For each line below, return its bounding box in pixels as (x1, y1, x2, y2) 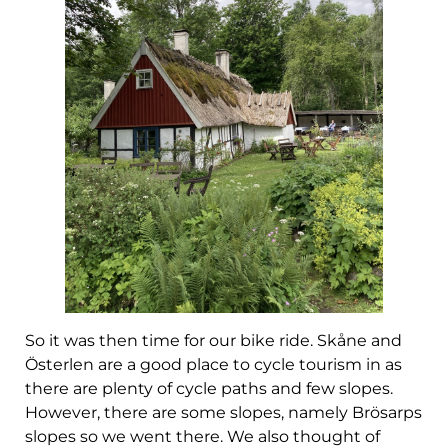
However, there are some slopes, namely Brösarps (25, 402, 422, 422)
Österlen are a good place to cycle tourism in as (25, 354, 402, 374)
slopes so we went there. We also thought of (25, 426, 380, 446)
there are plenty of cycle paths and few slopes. (25, 378, 393, 398)
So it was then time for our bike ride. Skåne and (25, 330, 402, 350)
